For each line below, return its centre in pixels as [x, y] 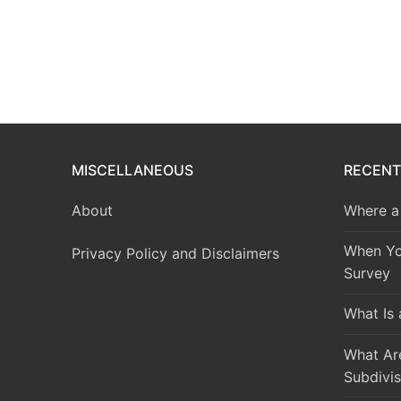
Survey [367, 273]
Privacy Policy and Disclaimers [175, 253]
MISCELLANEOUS [132, 170]
